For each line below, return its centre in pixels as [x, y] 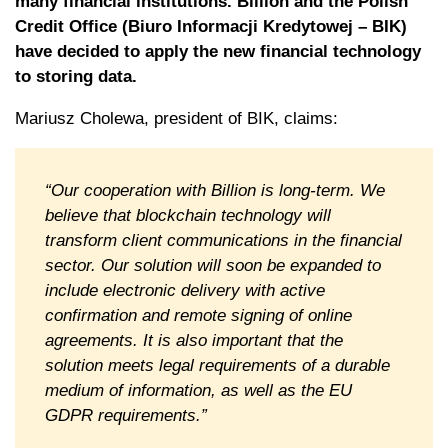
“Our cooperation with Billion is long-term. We [215, 190]
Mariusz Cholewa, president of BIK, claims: [176, 118]
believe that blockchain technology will [188, 215]
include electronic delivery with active [185, 290]
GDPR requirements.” [126, 415]
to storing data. [76, 76]
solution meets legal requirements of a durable [217, 365]
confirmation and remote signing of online [198, 315]
